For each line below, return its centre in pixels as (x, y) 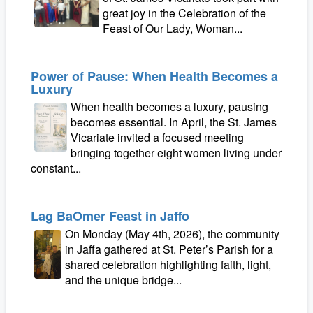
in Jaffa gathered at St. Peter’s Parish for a (169, 249)
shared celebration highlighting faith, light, (168, 264)
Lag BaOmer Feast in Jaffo (110, 216)
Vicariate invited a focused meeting (157, 137)
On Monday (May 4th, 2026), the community (173, 234)
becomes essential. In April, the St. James (173, 122)
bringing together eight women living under (176, 153)
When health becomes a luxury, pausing (169, 107)
